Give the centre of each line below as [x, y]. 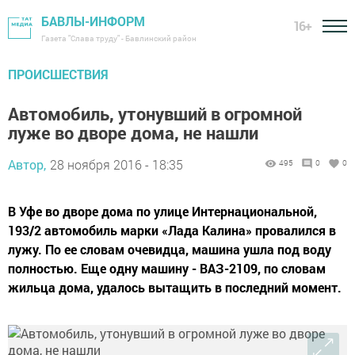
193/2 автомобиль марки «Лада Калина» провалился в [172, 230]
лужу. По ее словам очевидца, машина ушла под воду [170, 249]
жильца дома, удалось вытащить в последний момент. [175, 287]
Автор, [27, 164]
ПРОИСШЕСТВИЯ [58, 74]
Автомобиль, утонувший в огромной [155, 114]
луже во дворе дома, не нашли [133, 133]
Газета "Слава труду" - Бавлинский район [119, 38]
